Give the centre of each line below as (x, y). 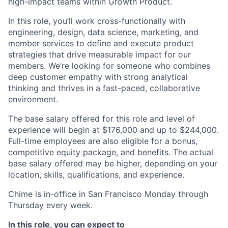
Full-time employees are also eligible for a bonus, (103, 141)
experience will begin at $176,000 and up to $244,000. (113, 130)
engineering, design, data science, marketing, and (103, 32)
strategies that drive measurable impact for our (99, 54)
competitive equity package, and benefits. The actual (111, 152)
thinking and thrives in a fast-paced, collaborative (104, 88)
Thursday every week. (50, 205)
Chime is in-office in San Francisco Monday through (108, 194)
